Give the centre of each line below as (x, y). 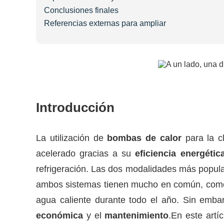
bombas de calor (144, 138)
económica (59, 216)
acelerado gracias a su (86, 154)
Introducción (75, 108)
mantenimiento (137, 216)
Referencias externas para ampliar (105, 23)
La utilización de (72, 138)
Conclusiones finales (81, 10)
